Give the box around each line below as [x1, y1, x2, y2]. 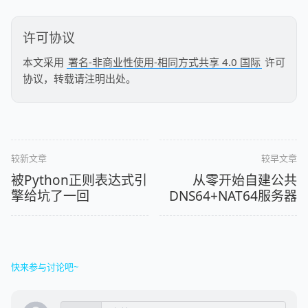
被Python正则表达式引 [11, 171, 147, 190]
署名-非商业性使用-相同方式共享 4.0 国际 [68, 54, 261, 69]
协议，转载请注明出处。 [23, 71, 136, 85]
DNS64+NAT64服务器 [169, 187, 297, 206]
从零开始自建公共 [192, 171, 297, 190]
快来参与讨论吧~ [11, 261, 78, 274]
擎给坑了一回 [11, 187, 89, 206]
